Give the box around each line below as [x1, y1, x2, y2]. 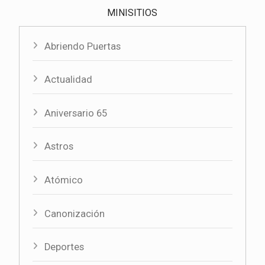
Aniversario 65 [44, 107, 108, 119]
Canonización [44, 208, 105, 219]
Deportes [44, 241, 85, 253]
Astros [44, 141, 74, 153]
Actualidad [44, 74, 93, 86]
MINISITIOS [107, 7, 158, 18]
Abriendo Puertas [44, 40, 121, 52]
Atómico [44, 174, 83, 186]
